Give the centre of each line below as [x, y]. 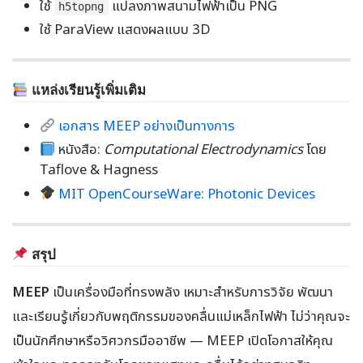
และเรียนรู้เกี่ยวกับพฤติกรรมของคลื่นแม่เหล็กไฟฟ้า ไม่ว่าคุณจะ [181, 315]
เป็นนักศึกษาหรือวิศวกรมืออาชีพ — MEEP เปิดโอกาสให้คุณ [173, 340]
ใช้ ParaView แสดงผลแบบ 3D [125, 28]
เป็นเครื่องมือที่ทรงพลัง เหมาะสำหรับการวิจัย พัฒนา [191, 291]
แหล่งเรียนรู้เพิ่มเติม [87, 90]
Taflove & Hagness [98, 169]
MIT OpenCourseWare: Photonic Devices [186, 193]
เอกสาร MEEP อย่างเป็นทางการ [146, 126]
